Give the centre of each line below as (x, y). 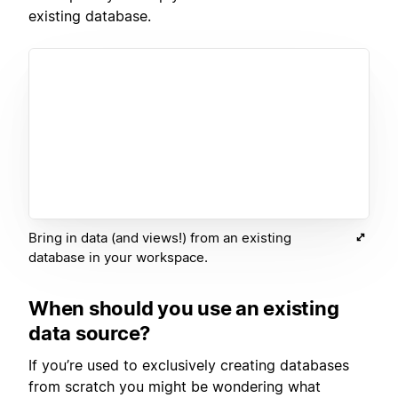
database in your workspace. (118, 257)
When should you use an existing (184, 308)
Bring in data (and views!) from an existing (160, 237)
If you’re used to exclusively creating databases (189, 365)
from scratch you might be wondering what (175, 386)
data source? (89, 333)
